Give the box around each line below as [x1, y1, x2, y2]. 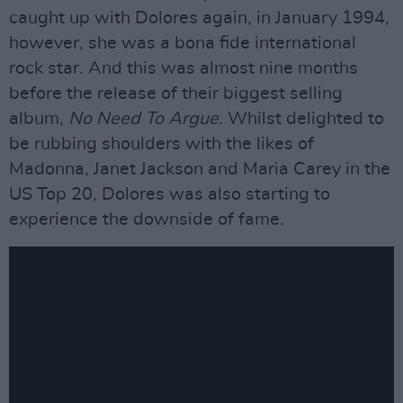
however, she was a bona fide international [9, 34, 356, 53]
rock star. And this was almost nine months [9, 59, 358, 78]
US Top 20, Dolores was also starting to [9, 185, 330, 204]
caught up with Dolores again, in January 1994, [9, 9, 390, 28]
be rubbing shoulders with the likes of [9, 135, 314, 154]
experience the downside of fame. [9, 210, 284, 229]
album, [9, 110, 68, 129]
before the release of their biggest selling [9, 85, 343, 103]
